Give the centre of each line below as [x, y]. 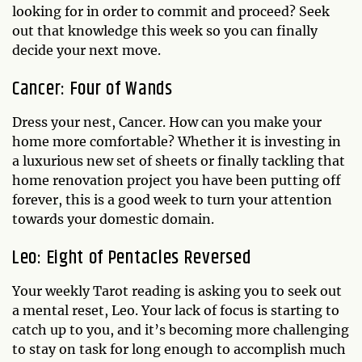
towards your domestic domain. [113, 219]
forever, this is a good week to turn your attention [172, 200]
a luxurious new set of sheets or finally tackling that [179, 161]
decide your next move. [86, 50]
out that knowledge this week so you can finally [165, 31]
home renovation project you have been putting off [177, 180]
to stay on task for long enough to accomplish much [179, 349]
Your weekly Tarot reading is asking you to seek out [177, 291]
